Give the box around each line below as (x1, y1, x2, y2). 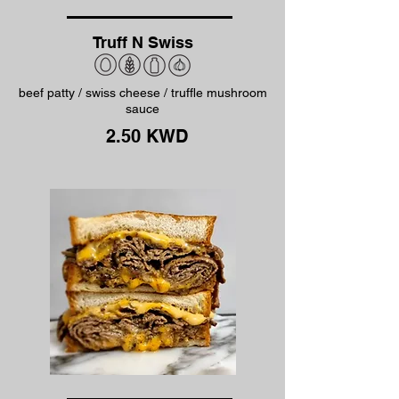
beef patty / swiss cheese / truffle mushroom (18, 85, 267, 100)
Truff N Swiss (92, 33, 193, 52)
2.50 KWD (105, 126, 188, 147)
